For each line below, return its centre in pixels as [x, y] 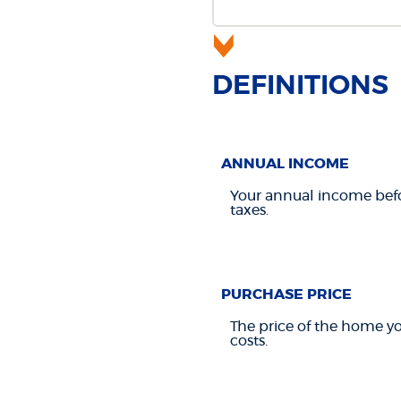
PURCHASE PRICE [286, 294]
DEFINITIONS [300, 85]
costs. [248, 341]
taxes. [249, 210]
